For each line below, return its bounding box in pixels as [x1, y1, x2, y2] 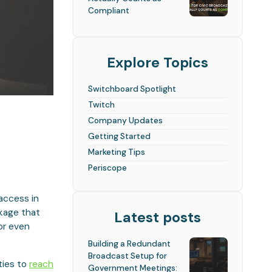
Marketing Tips [87, 146, 145, 158]
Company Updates [87, 115, 163, 126]
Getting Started [87, 131, 151, 142]
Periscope [87, 161, 127, 173]
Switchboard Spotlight [87, 83, 176, 95]
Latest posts [114, 208, 202, 226]
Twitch [87, 99, 115, 110]
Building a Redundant [87, 238, 171, 250]
